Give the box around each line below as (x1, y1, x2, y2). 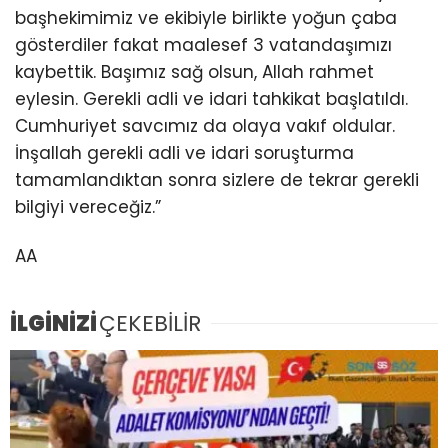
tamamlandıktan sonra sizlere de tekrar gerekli (15, 167, 419, 192)
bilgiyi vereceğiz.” (15, 194, 161, 219)
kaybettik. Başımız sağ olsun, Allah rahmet (15, 59, 374, 84)
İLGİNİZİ (10, 307, 97, 339)
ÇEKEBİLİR (99, 307, 201, 339)
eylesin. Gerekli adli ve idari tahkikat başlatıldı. (15, 86, 408, 111)
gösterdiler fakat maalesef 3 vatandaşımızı (15, 32, 392, 57)
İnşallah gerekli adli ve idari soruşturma (15, 140, 354, 165)
